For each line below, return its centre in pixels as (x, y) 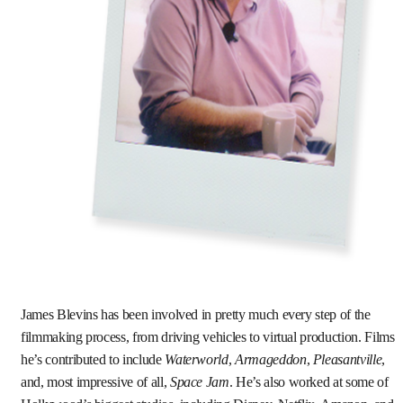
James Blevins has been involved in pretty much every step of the (196, 314)
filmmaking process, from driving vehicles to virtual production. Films (208, 337)
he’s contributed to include (93, 359)
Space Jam (199, 382)
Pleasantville (347, 359)
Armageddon (271, 359)
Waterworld (197, 359)
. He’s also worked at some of (309, 382)
